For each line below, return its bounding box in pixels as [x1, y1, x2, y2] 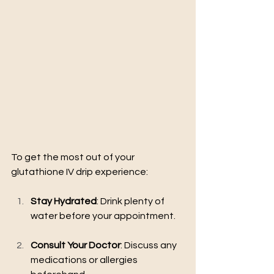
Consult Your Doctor [31, 240, 120, 250]
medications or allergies [31, 254, 139, 265]
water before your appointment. [31, 210, 176, 221]
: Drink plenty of [97, 196, 166, 206]
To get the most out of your [11, 152, 136, 162]
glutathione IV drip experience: [11, 166, 148, 177]
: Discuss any [120, 240, 179, 250]
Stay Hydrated [31, 196, 97, 206]
